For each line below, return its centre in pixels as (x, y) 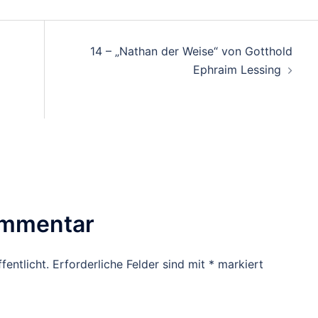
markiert (239, 264)
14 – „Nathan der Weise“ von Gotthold (191, 51)
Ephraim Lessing (237, 69)
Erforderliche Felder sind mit (131, 264)
